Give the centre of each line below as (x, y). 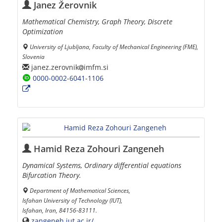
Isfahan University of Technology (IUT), (72, 200)
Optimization (43, 32)
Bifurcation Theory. (52, 175)
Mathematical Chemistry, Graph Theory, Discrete (97, 22)
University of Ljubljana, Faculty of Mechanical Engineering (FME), (114, 47)
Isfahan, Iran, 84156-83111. (60, 210)
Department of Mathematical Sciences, (80, 191)
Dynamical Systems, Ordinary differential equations (102, 166)
